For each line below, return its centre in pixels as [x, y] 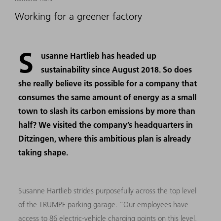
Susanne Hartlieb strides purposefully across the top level [108, 190]
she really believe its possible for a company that [108, 83]
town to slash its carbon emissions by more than [107, 110]
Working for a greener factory [78, 16]
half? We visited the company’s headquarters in [106, 124]
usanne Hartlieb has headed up [99, 55]
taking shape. [43, 152]
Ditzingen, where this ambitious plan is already [105, 138]
